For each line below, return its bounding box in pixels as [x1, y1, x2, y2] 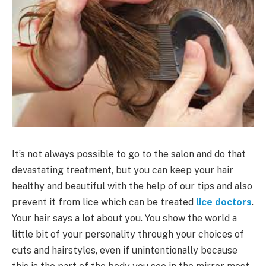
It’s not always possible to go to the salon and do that [12, 148, 246, 160]
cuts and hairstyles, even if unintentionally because [12, 244, 237, 256]
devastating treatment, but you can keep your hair [12, 164, 233, 176]
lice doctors [196, 196, 252, 208]
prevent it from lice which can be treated [12, 196, 196, 208]
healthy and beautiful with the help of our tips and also [12, 180, 252, 192]
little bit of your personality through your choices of [12, 228, 244, 240]
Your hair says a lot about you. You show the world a [12, 212, 237, 224]
